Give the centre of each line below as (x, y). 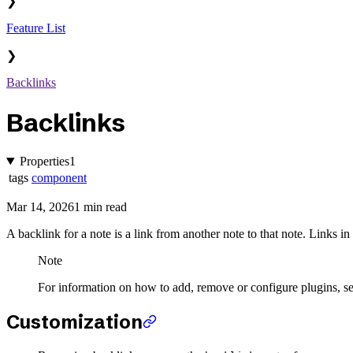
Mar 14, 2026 (40, 207)
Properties (44, 162)
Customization (74, 322)
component (59, 178)
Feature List (36, 28)
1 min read (100, 207)
